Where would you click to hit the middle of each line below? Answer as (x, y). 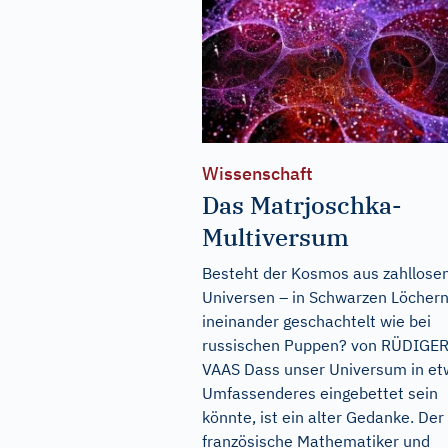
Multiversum (275, 237)
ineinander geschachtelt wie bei (316, 321)
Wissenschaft (257, 174)
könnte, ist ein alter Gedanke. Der (323, 417)
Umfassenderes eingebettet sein (320, 393)
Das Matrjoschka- (302, 205)
